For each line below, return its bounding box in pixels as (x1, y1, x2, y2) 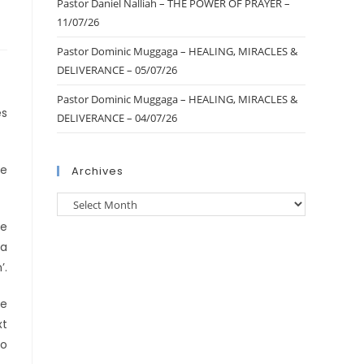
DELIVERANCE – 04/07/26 (57, 110, 177, 125)
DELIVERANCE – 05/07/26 (57, 63, 177, 77)
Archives (71, 163, 123, 179)
